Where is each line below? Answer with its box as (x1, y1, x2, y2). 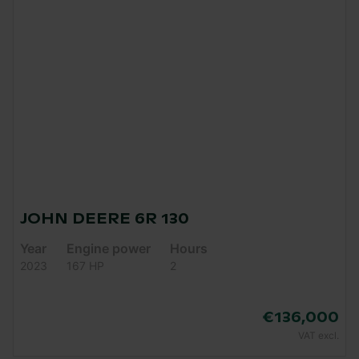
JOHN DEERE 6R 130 (20, 209, 189, 228)
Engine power (67, 240, 151, 256)
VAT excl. (298, 329, 339, 341)
